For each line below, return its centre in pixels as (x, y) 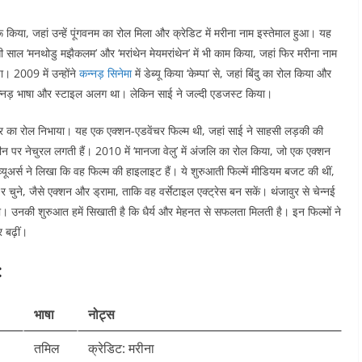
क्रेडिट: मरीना (121, 348)
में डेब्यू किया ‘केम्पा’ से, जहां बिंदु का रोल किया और (232, 73)
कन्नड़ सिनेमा (105, 73)
